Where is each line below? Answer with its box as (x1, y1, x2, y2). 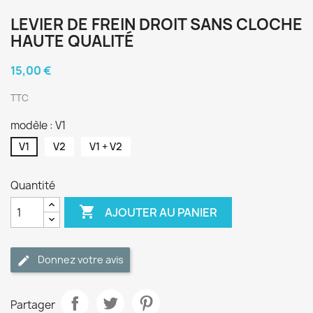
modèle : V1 (10, 118, 66, 133)
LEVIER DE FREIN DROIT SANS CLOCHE (10, 14, 303, 35)
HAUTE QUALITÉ (10, 31, 134, 52)
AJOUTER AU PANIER (105, 204, 218, 220)
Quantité (10, 178, 55, 193)
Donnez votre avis (38, 253, 124, 266)
